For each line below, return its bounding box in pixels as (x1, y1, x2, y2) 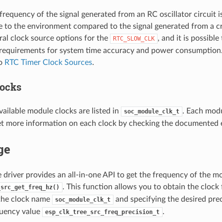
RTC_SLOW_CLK (112, 35, 155, 42)
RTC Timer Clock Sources (4, 58, 92, 66)
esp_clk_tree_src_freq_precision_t (45, 208, 160, 216)
